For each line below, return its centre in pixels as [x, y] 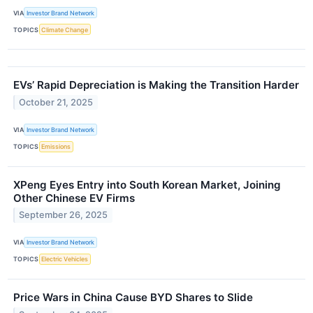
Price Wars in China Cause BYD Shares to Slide [133, 298]
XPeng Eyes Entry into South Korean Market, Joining [147, 184]
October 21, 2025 [56, 103]
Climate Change [65, 29]
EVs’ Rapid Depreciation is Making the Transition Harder [156, 85]
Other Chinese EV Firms [74, 198]
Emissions [56, 147]
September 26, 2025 [64, 215]
